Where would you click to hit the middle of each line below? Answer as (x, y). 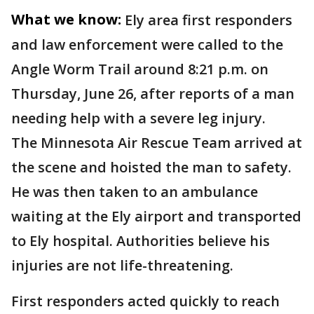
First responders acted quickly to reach (145, 301)
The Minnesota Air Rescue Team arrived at (157, 143)
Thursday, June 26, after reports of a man (153, 94)
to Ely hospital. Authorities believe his (141, 241)
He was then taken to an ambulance (135, 192)
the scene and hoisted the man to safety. (151, 167)
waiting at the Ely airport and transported (156, 216)
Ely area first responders (209, 20)
